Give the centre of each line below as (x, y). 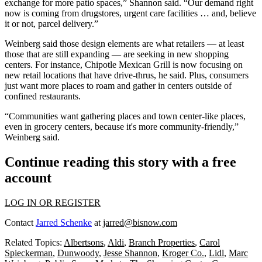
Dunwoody (78, 253)
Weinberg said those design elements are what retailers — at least (124, 44)
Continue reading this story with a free (120, 162)
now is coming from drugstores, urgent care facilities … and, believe (130, 13)
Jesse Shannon (130, 253)
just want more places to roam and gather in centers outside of (118, 86)
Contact (20, 222)
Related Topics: (34, 242)
